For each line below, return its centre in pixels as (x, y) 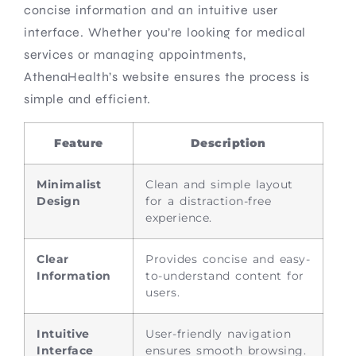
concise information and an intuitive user (151, 10)
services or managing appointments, (135, 54)
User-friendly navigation (218, 333)
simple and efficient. (87, 99)
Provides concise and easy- (228, 259)
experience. (179, 217)
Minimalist (69, 184)
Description (228, 143)
